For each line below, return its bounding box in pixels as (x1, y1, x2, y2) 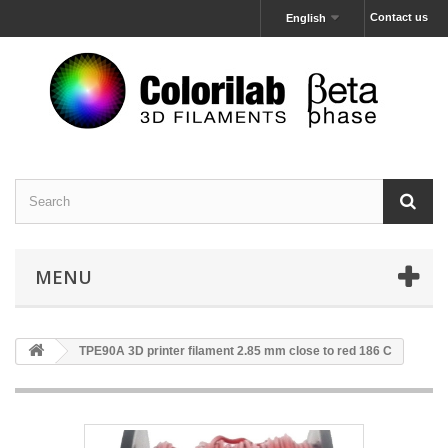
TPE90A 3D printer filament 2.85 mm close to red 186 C (76, 344, 392, 358)
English (286, 12, 327, 24)
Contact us (370, 11, 428, 23)
